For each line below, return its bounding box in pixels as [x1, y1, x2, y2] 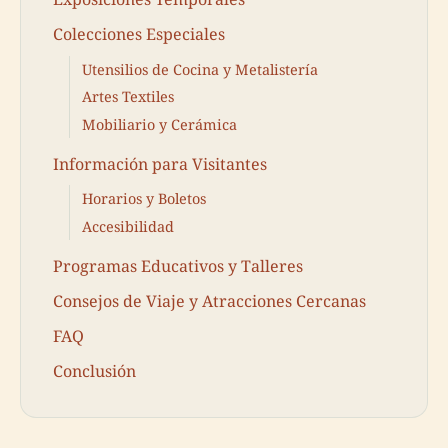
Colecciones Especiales [53, 23, 225, 46]
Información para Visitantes [53, 152, 267, 175]
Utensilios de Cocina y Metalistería [82, 60, 318, 80]
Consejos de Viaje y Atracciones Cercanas [53, 289, 366, 312]
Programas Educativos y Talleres [53, 254, 303, 277]
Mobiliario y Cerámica [82, 114, 237, 134]
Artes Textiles [82, 87, 174, 107]
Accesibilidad [82, 216, 174, 236]
